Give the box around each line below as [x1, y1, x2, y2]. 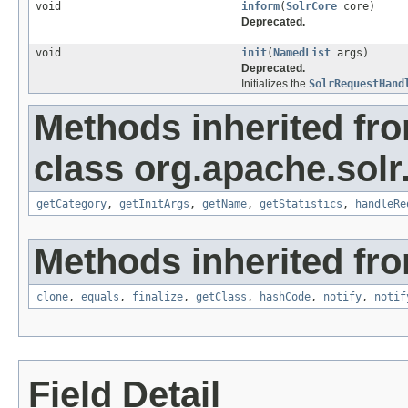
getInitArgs [119, 198, 189, 211]
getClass [196, 291, 247, 304]
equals [81, 291, 119, 304]
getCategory [36, 198, 107, 211]
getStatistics [260, 198, 342, 211]
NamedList [273, 46, 331, 60]
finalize [132, 291, 183, 304]
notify [323, 291, 362, 304]
